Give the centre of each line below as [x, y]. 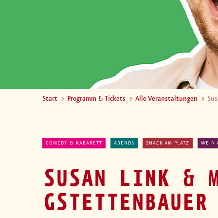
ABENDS [124, 143]
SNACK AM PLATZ [168, 143]
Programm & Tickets [96, 99]
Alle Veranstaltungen [166, 99]
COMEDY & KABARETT [74, 143]
